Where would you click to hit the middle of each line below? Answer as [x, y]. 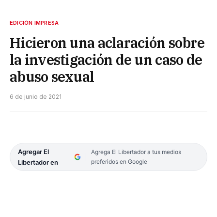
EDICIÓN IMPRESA [34, 23]
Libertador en [38, 162]
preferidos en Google [119, 161]
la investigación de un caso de [106, 59]
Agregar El [33, 151]
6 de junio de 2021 [36, 96]
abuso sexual [52, 76]
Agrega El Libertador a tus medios [136, 152]
